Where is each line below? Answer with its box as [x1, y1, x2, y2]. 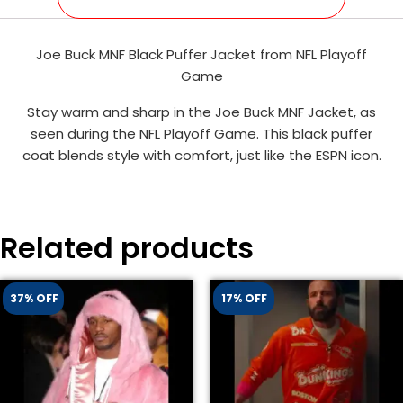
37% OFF [9, 291, 58, 307]
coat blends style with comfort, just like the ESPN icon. [22, 145, 381, 165]
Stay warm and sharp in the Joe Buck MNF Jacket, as [27, 102, 376, 121]
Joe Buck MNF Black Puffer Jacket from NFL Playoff [36, 44, 367, 64]
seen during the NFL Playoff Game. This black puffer [31, 123, 372, 143]
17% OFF [221, 291, 267, 307]
